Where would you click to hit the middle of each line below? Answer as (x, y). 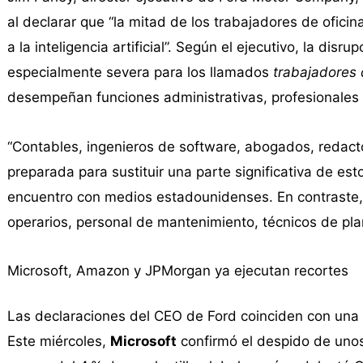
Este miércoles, (58, 342)
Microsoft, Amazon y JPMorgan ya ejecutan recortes (177, 271)
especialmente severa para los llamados (140, 72)
